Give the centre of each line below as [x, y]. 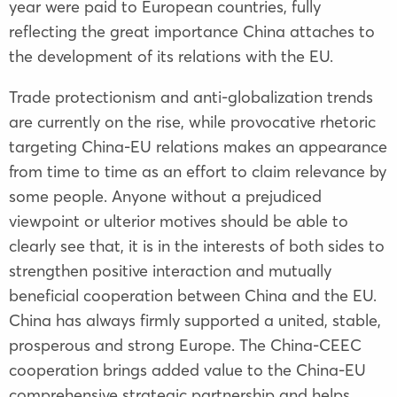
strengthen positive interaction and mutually [170, 270]
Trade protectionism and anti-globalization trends [191, 97]
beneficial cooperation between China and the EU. [193, 295]
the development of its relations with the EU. [171, 56]
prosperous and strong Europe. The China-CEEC [185, 345]
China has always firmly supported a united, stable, [195, 320]
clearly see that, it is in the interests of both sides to [197, 245]
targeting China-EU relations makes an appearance [198, 146]
